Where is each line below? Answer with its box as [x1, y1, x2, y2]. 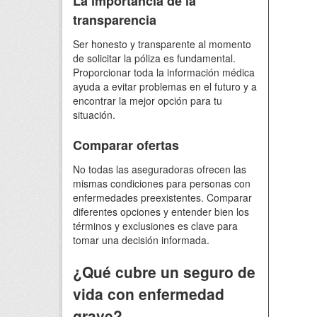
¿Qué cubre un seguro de [73, 261, 255, 282]
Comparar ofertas [73, 136, 179, 154]
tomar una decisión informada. [73, 233, 209, 247]
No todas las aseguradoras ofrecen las [73, 162, 246, 176]
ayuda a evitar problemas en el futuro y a [73, 79, 257, 93]
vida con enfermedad [73, 283, 224, 304]
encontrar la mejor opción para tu [73, 93, 222, 108]
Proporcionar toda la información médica [73, 65, 255, 79]
